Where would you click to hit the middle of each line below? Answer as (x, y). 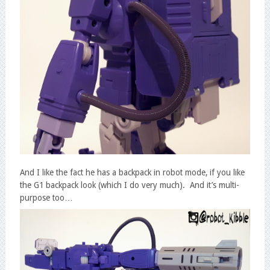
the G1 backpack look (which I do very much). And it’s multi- (129, 185)
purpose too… (46, 197)
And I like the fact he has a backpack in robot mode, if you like (132, 172)
